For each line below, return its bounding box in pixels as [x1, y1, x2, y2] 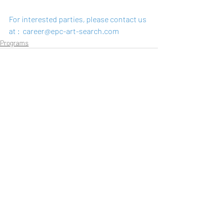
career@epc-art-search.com [23, 26, 119, 36]
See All [139, 116, 158, 125]
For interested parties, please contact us [9, 14, 148, 24]
